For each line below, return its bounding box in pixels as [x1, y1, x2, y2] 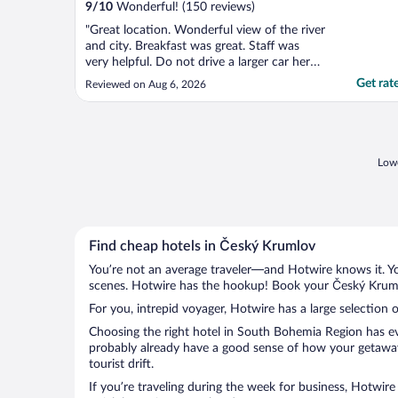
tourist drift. [89, 358, 154, 371]
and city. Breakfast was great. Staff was [85, 40, 299, 53]
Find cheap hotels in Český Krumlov [89, 239, 315, 254]
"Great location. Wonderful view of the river [85, 24, 325, 37]
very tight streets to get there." [85, 72, 251, 85]
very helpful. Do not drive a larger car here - [85, 56, 324, 69]
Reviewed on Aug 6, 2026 [85, 79, 206, 91]
